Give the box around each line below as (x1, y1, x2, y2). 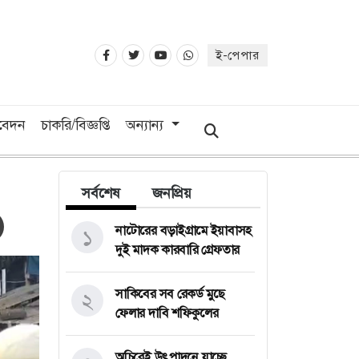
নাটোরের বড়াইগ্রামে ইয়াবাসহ (115, 221, 252, 239)
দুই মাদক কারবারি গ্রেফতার (115, 240, 240, 258)
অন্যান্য (125, 115, 167, 135)
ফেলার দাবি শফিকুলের (115, 304, 219, 321)
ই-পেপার (216, 47, 260, 64)
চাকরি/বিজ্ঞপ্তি (40, 115, 111, 135)
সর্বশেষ (82, 183, 120, 203)
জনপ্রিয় (152, 183, 192, 203)
